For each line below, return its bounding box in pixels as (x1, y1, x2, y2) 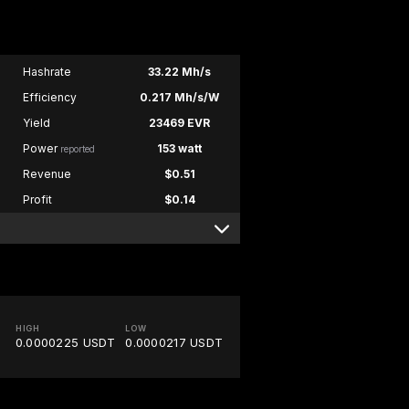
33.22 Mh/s (148, 65, 212, 79)
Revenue (22, 167, 71, 182)
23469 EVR (149, 116, 211, 131)
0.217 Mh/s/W (140, 90, 220, 105)
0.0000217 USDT (125, 335, 224, 351)
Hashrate (22, 65, 71, 79)
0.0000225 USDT (15, 335, 116, 351)
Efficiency (22, 90, 77, 105)
